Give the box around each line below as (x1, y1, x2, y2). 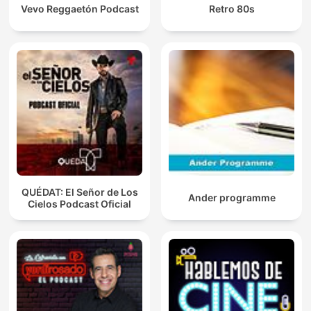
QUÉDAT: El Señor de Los (21, 185, 138, 198)
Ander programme (187, 192, 276, 204)
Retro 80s (208, 3, 255, 15)
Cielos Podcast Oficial (28, 197, 131, 210)
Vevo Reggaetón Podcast (20, 3, 139, 15)
